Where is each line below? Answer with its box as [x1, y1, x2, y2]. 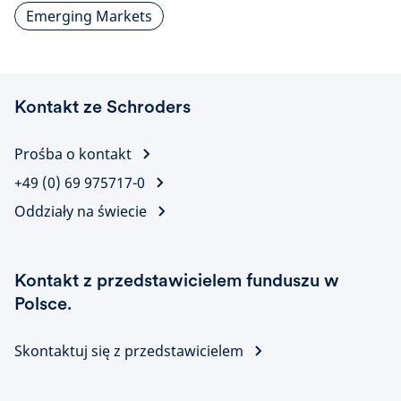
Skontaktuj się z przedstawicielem [14, 340, 243, 361]
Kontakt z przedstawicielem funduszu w [14, 269, 339, 291]
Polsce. [14, 292, 72, 314]
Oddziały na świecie [14, 200, 147, 221]
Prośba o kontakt [14, 143, 132, 164]
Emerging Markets [26, 5, 152, 26]
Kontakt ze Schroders [14, 95, 191, 117]
